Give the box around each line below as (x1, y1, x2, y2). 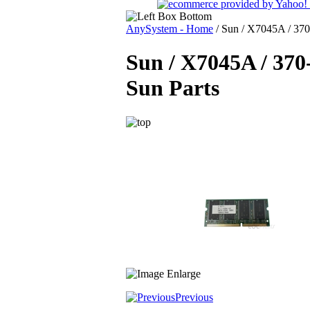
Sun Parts (126, 75, 219, 101)
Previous (175, 291, 213, 303)
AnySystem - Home (126, 22, 213, 35)
